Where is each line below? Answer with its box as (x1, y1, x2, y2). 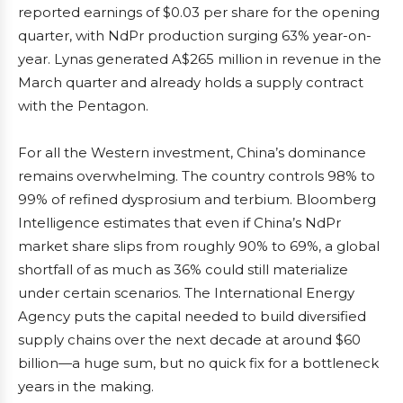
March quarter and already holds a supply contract (18, 74, 363, 92)
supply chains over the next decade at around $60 (18, 331, 361, 349)
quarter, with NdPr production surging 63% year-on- (18, 27, 372, 45)
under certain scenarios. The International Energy (18, 284, 354, 302)
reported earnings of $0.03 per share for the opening (18, 4, 380, 22)
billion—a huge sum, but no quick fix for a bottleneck (18, 354, 379, 372)
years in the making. (18, 378, 154, 396)
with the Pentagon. (18, 97, 148, 115)
